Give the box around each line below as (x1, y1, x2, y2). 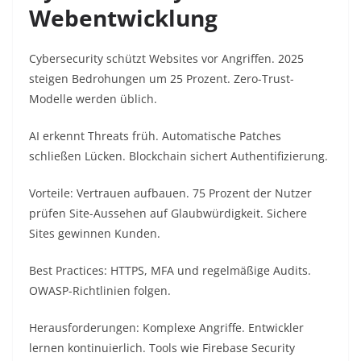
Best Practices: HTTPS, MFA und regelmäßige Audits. (29, 263, 311, 279)
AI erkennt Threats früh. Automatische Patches (29, 128, 281, 144)
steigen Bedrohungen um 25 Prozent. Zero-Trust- (29, 71, 294, 87)
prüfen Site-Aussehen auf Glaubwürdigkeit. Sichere (29, 205, 307, 222)
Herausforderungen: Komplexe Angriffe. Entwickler (29, 320, 304, 336)
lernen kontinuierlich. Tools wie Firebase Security (29, 340, 295, 356)
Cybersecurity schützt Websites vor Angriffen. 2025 (29, 51, 304, 67)
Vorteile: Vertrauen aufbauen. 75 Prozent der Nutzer (29, 185, 312, 201)
